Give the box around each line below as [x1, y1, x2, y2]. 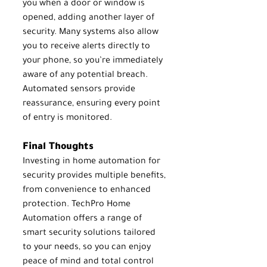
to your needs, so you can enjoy [23, 243, 153, 253]
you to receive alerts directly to [23, 42, 153, 52]
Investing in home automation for [23, 157, 163, 167]
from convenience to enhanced [23, 185, 153, 195]
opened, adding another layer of [23, 13, 157, 23]
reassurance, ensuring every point [23, 99, 163, 109]
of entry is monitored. [23, 113, 112, 123]
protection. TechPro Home [23, 200, 133, 210]
